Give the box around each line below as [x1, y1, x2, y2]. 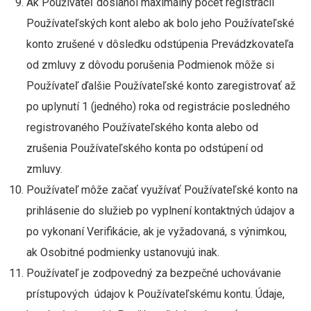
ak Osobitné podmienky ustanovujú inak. [26, 246, 222, 259]
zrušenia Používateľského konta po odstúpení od [26, 142, 263, 155]
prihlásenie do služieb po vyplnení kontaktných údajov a [26, 204, 294, 217]
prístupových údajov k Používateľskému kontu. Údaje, [26, 287, 285, 301]
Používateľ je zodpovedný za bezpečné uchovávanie [26, 267, 281, 280]
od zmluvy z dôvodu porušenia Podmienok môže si [26, 58, 274, 72]
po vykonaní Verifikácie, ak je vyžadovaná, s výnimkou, [26, 225, 287, 238]
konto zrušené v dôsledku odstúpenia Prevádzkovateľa [26, 37, 294, 51]
